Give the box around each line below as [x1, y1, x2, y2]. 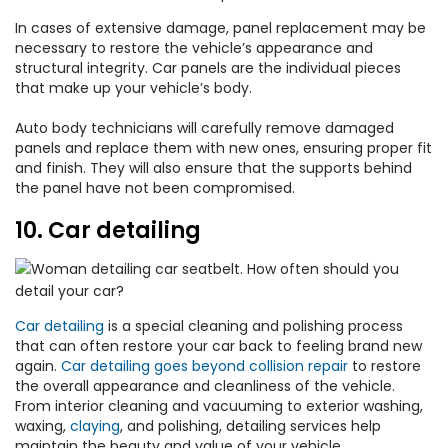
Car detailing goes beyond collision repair [57, 356, 348, 376]
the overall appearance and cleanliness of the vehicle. [15, 376, 395, 396]
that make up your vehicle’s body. [15, 78, 256, 98]
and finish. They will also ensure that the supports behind [15, 158, 412, 178]
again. [15, 356, 57, 376]
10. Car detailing [15, 215, 201, 246]
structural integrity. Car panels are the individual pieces [15, 58, 401, 78]
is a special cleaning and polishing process [104, 316, 403, 336]
